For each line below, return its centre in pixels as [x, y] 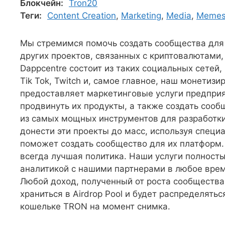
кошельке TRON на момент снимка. [95, 206]
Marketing [141, 16]
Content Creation [82, 16]
